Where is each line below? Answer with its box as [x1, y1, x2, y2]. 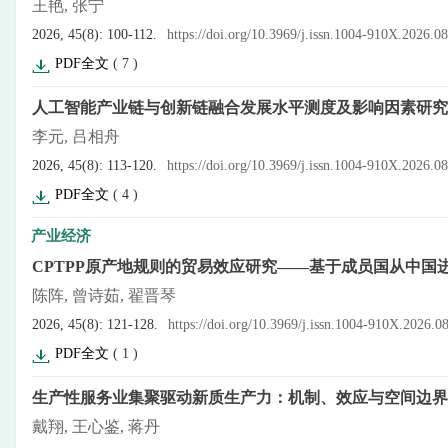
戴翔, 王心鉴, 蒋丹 [32, 418, 160, 435]
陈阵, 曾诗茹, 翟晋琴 [32, 287, 176, 304]
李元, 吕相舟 [32, 128, 120, 145]
